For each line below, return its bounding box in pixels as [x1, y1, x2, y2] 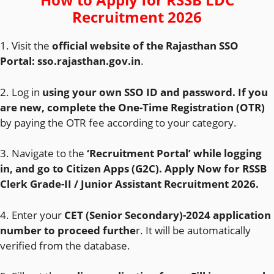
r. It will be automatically [136, 223, 251, 237]
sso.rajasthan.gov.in [37, 54, 141, 68]
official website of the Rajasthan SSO [52, 39, 239, 53]
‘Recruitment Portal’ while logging [84, 146, 262, 160]
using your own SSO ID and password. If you [42, 84, 268, 99]
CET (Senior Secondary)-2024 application [64, 207, 271, 222]
